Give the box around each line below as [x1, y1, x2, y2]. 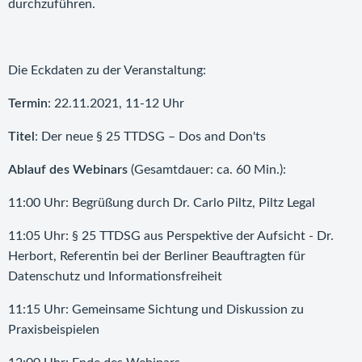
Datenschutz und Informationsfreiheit [8, 270, 222, 283]
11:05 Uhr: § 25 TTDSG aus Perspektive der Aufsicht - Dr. [8, 229, 334, 242]
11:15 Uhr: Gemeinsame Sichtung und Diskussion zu [8, 303, 304, 316]
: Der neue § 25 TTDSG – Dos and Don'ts [35, 130, 266, 143]
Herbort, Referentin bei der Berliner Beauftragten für [8, 250, 305, 263]
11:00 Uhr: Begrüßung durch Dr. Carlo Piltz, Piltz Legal [8, 196, 315, 209]
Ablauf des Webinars [8, 163, 128, 176]
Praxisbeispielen [8, 323, 99, 336]
